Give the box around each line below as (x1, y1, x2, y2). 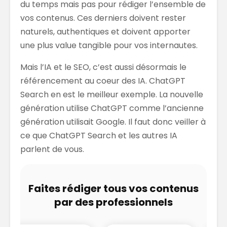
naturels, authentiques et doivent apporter (20, 25, 191, 37)
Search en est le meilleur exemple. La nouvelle (20, 88, 203, 100)
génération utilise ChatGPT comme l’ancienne (20, 102, 204, 114)
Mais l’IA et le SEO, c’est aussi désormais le (20, 61, 186, 73)
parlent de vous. (20, 143, 84, 155)
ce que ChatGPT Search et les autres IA (20, 129, 177, 141)
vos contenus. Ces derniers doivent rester (20, 12, 186, 24)
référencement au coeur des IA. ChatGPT (20, 74, 185, 87)
